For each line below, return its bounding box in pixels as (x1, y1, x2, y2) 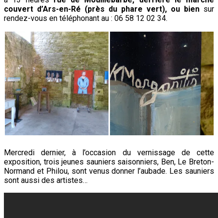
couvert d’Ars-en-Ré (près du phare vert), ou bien (4, 4, 200, 14)
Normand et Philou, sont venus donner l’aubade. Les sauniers (4, 166, 214, 176)
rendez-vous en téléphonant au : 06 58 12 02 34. (4, 13, 167, 23)
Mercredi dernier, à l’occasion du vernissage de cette (4, 148, 214, 158)
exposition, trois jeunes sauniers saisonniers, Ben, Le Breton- (4, 157, 214, 167)
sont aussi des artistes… (4, 176, 88, 185)
